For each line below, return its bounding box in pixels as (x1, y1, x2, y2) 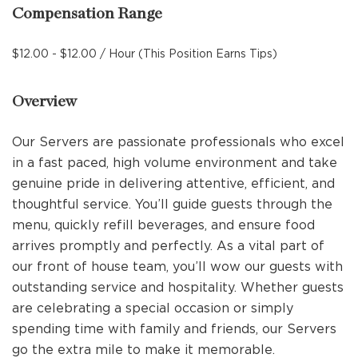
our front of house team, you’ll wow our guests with (12, 259, 343, 273)
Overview (12, 93, 77, 109)
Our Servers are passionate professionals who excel (12, 134, 344, 149)
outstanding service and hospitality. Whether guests (12, 280, 344, 294)
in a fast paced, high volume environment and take (12, 155, 337, 169)
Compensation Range (12, 6, 162, 22)
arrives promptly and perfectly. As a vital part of (12, 238, 324, 253)
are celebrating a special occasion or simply (12, 300, 293, 315)
